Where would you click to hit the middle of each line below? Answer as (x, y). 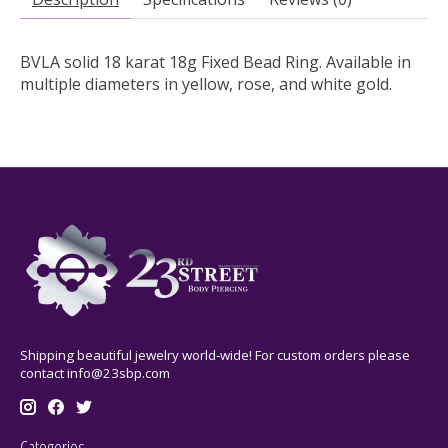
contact (43, 373)
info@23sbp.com (118, 373)
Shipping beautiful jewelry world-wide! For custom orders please (215, 355)
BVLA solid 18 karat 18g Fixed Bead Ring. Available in (215, 62)
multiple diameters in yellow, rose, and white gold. (206, 84)
